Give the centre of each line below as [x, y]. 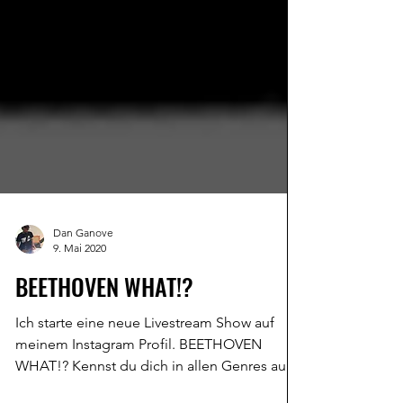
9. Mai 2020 [80, 305]
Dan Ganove [83, 290]
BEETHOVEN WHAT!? [104, 344]
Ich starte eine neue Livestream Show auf [145, 380]
